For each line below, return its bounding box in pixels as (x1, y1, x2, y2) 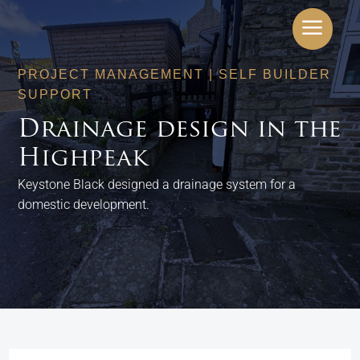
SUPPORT (18, 88, 93, 101)
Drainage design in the (18, 118, 342, 143)
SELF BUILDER (219, 67, 332, 81)
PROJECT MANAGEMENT (18, 67, 205, 81)
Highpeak (18, 147, 149, 172)
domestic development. (18, 197, 150, 212)
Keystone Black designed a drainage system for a (18, 177, 297, 192)
